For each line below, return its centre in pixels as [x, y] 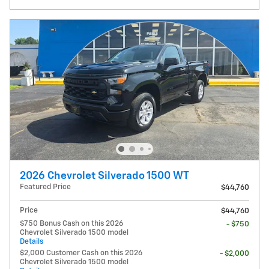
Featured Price [45, 187]
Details [32, 242]
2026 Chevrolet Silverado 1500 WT [104, 176]
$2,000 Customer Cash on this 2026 [81, 253]
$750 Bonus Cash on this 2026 [71, 224]
